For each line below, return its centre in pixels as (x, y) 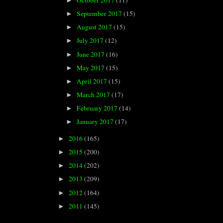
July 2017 (91, 41)
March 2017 (94, 94)
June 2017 (92, 54)
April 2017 (93, 81)
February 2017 (98, 108)
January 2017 (96, 122)
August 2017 (95, 27)
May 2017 (92, 67)
